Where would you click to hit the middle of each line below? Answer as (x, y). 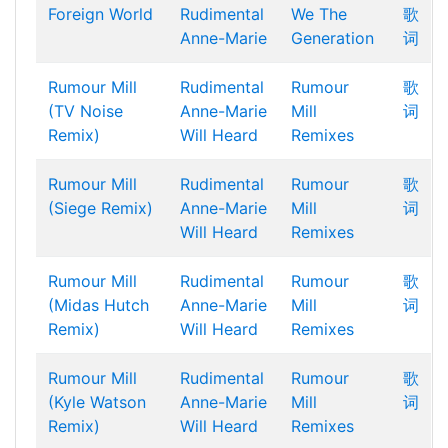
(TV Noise (85, 111)
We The (319, 14)
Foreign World (100, 14)
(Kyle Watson (97, 402)
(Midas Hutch (98, 305)
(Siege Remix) (100, 208)
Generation (332, 38)
